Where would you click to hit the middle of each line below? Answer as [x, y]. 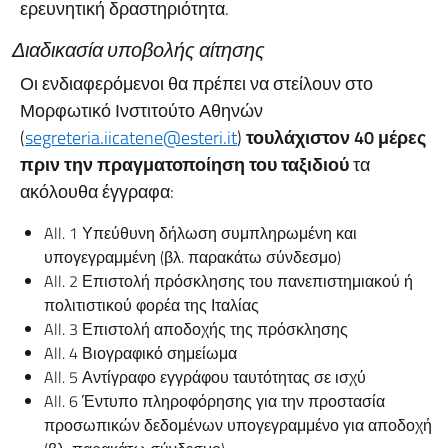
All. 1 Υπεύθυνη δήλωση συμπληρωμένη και [200, 233]
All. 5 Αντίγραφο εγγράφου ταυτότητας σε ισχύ [205, 377]
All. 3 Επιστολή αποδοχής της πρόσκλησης [196, 329]
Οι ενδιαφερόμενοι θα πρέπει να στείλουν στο [196, 83]
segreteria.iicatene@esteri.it [131, 137]
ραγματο [146, 164]
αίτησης [232, 49]
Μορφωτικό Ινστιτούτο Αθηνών [141, 110]
